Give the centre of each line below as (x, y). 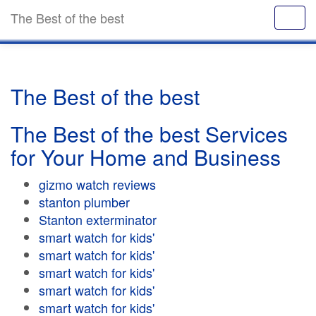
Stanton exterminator (98, 219)
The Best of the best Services (149, 134)
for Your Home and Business (146, 157)
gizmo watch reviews (97, 184)
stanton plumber (84, 202)
